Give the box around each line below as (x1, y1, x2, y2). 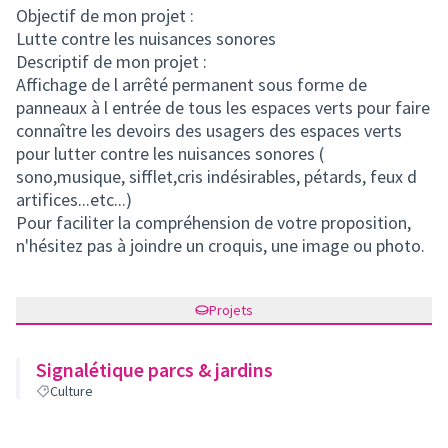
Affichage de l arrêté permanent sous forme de (16, 73, 367, 96)
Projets (209, 301, 253, 319)
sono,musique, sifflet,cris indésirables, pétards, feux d (16, 165, 417, 188)
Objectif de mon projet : (16, 4, 194, 27)
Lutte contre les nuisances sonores (16, 27, 276, 50)
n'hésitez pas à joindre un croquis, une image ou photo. (16, 234, 425, 257)
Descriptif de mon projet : (16, 50, 207, 73)
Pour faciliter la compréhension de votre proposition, (16, 211, 411, 234)
